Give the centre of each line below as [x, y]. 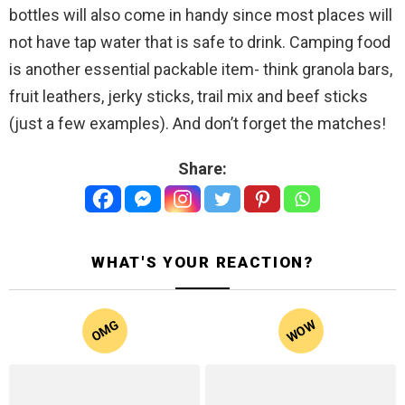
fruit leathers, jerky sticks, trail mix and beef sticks [188, 97]
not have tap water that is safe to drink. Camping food [200, 42]
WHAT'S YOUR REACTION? [202, 263]
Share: [202, 169]
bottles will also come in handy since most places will [201, 15]
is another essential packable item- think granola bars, [201, 70]
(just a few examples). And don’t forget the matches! [198, 124]
